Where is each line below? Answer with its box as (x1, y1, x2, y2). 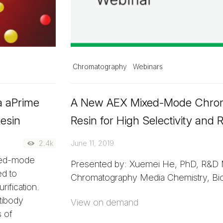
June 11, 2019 (70, 138, 114, 147)
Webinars (132, 62, 163, 71)
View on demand (70, 197, 138, 208)
